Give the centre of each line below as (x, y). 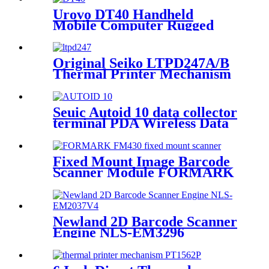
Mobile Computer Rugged (133, 25)
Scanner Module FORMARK (144, 173)
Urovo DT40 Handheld (123, 14)
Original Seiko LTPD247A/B (141, 63)
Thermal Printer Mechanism (142, 74)
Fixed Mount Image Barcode (141, 162)
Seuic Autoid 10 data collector (145, 113)
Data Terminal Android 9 (131, 36)
